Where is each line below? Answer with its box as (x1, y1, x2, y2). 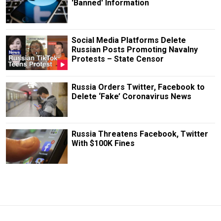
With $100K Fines (71, 139, 135, 148)
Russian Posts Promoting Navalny (71, 44, 198, 54)
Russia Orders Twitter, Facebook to (71, 82, 205, 92)
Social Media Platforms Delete (71, 35, 186, 45)
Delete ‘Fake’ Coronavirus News (71, 92, 191, 102)
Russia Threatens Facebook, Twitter (71, 129, 208, 139)
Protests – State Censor (71, 54, 164, 64)
